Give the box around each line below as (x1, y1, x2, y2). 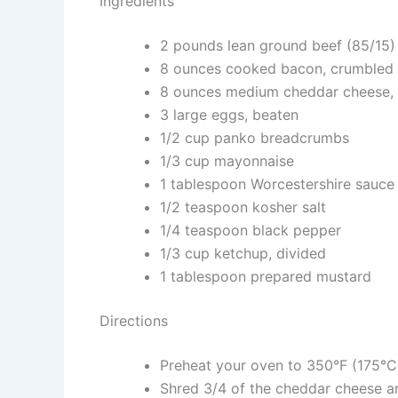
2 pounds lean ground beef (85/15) (160, 36, 395, 54)
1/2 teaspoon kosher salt (160, 197, 326, 216)
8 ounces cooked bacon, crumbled (160, 59, 394, 77)
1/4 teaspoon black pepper (160, 220, 341, 239)
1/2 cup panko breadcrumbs (160, 128, 349, 147)
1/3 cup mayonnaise (160, 151, 294, 170)
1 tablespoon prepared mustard (160, 267, 371, 285)
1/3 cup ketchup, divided (160, 243, 326, 262)
